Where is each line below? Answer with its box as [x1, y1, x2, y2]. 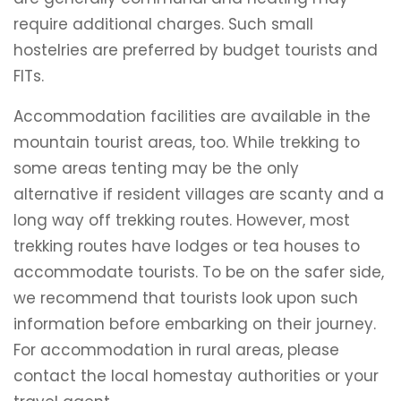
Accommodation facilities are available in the [13, 106, 371, 127]
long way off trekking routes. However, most [13, 209, 350, 231]
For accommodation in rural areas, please [13, 339, 339, 361]
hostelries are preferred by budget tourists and [13, 39, 378, 61]
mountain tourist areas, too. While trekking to [13, 132, 360, 153]
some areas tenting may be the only [13, 158, 299, 179]
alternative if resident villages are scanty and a [13, 183, 384, 205]
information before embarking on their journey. [13, 313, 376, 335]
